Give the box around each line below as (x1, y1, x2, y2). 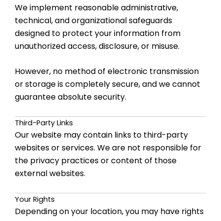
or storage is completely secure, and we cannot (15, 78, 200, 90)
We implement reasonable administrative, (15, 1, 178, 13)
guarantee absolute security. (15, 91, 126, 103)
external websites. (15, 168, 85, 179)
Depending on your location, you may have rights (15, 205, 204, 217)
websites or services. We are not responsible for (15, 142, 201, 153)
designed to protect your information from (15, 27, 181, 39)
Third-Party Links (15, 118, 73, 128)
